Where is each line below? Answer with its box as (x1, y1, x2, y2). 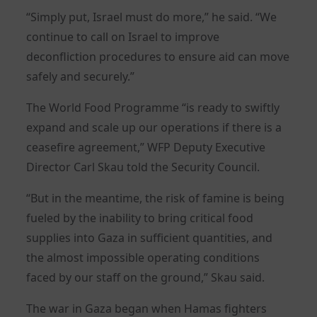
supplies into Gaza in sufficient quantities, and (26, 229, 273, 246)
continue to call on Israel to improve (26, 28, 220, 45)
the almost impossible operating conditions (26, 249, 260, 265)
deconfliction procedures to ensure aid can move (26, 48, 290, 64)
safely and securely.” (26, 68, 135, 84)
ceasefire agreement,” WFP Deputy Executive (26, 139, 266, 155)
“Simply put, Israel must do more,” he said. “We (26, 8, 277, 25)
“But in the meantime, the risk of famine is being (26, 190, 285, 206)
